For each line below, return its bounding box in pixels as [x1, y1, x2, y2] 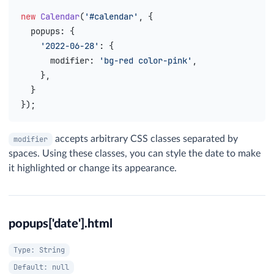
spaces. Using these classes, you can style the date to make [9, 149, 261, 158]
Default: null [13, 262, 69, 272]
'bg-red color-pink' [99, 55, 192, 66]
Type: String [13, 245, 65, 255]
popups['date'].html [9, 218, 113, 230]
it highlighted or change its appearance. [9, 163, 177, 173]
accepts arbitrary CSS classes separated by [53, 134, 238, 144]
